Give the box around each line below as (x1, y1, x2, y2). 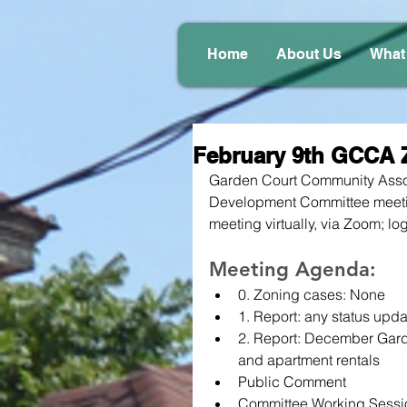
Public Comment (238, 372, 346, 391)
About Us (276, 45, 342, 63)
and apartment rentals (238, 351, 380, 369)
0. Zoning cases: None (238, 285, 385, 303)
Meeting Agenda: (209, 257, 376, 282)
